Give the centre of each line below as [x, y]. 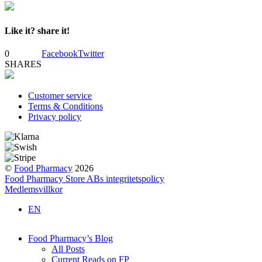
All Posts [68, 249]
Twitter [91, 53]
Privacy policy [55, 116]
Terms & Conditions [65, 106]
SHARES [23, 64]
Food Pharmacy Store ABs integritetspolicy [85, 178]
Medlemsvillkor [34, 189]
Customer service [60, 95]
